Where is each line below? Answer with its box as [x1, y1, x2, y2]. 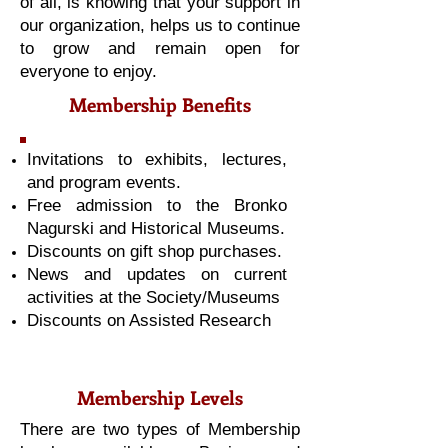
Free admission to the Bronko [27, 196, 287, 215]
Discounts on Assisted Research [27, 311, 271, 330]
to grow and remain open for [20, 39, 300, 58]
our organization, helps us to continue [20, 16, 300, 35]
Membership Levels [77, 385, 243, 410]
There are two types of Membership [20, 420, 300, 439]
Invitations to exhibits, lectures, [27, 150, 287, 169]
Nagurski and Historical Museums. [27, 219, 285, 238]
